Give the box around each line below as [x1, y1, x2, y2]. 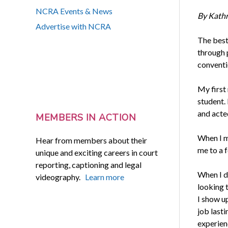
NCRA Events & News [36, 6, 113, 16]
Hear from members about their [36, 135, 148, 145]
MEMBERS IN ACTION [36, 111, 136, 124]
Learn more [85, 172, 125, 182]
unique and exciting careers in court [36, 147, 158, 157]
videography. [36, 172, 85, 182]
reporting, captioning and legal [36, 159, 142, 169]
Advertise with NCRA [36, 21, 111, 32]
